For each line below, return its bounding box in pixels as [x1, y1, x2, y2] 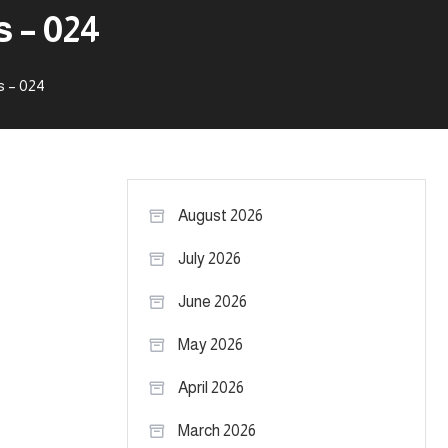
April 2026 [178, 379, 244, 396]
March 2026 [178, 422, 256, 439]
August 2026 [178, 207, 263, 224]
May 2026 [178, 336, 243, 353]
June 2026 [178, 293, 247, 310]
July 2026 [178, 250, 241, 267]
